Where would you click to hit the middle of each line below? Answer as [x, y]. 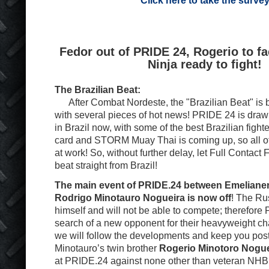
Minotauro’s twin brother [107, 248]
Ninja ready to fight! [205, 64]
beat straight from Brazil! [106, 165]
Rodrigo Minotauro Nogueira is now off [143, 198]
